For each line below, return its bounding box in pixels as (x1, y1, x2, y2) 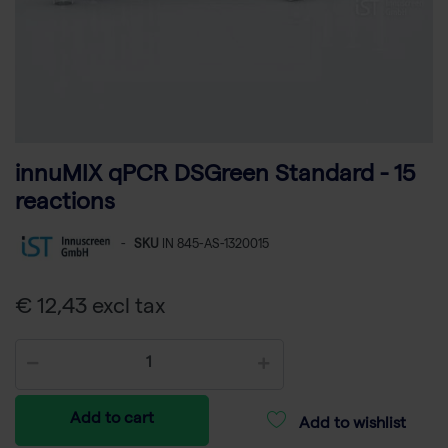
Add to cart (70, 412, 154, 429)
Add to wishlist (298, 417, 406, 434)
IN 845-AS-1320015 (162, 239, 269, 253)
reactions (15, 193, 115, 217)
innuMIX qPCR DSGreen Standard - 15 (15, 165, 415, 189)
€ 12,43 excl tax (15, 298, 166, 321)
